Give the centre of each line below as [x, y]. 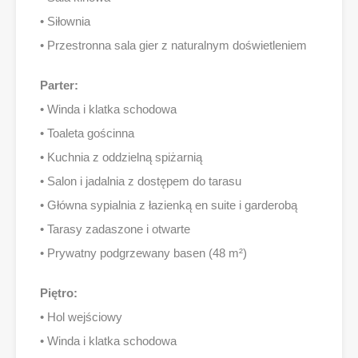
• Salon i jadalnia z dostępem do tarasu [141, 181]
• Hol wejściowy [81, 317]
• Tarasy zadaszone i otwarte [115, 229]
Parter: [59, 86]
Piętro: [59, 293]
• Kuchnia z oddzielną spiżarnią [121, 157]
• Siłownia [65, 22]
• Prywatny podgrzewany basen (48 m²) [143, 253]
